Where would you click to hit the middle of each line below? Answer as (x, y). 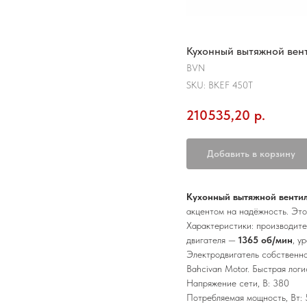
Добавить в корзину (251, 153)
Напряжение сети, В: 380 (238, 283)
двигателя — (212, 240)
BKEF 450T (231, 85)
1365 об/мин (266, 240)
